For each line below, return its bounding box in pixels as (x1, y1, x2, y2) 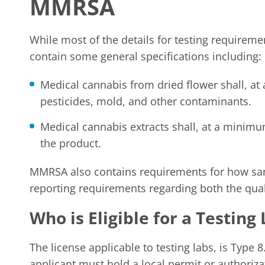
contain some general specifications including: (30, 49, 261, 63)
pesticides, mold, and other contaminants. (40, 94, 251, 108)
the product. (40, 136, 101, 150)
